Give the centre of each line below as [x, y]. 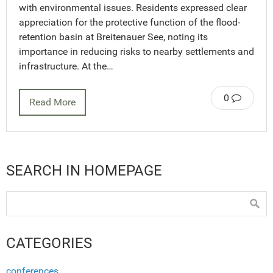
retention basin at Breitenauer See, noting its [113, 37]
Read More [52, 102]
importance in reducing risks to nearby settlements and [136, 51]
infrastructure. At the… [66, 66]
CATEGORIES [49, 243]
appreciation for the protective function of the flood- [129, 22]
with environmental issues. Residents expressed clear [133, 7]
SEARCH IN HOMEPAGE [84, 170]
